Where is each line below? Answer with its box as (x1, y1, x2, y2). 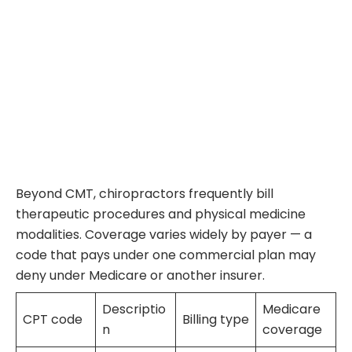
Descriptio (102, 300, 166, 319)
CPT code (23, 310, 82, 329)
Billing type (182, 310, 249, 329)
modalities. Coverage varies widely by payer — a (16, 225, 312, 244)
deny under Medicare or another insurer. (16, 266, 265, 285)
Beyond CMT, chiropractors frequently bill (16, 185, 273, 203)
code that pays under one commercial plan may (16, 246, 316, 265)
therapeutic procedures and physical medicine (16, 205, 306, 224)
